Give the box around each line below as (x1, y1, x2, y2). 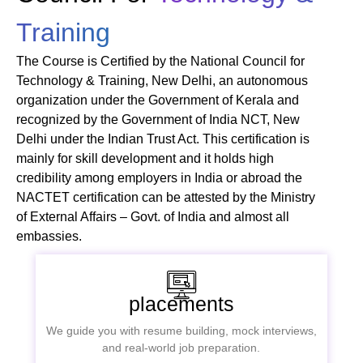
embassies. (16, 229, 82, 243)
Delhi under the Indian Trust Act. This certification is (16, 132, 310, 146)
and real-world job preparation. (102, 341, 261, 354)
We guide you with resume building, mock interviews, (45, 324, 317, 337)
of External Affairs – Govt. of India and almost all (16, 210, 289, 224)
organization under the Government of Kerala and (16, 93, 299, 107)
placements (128, 293, 234, 315)
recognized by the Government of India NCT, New (16, 113, 300, 126)
